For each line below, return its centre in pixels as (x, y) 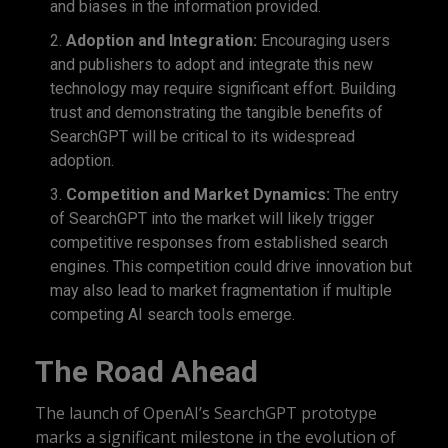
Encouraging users (323, 41)
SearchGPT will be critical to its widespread (202, 137)
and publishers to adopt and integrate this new (211, 65)
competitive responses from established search (219, 243)
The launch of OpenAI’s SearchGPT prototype (206, 413)
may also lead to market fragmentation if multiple (221, 291)
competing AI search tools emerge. (172, 315)
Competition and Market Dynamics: (198, 195)
